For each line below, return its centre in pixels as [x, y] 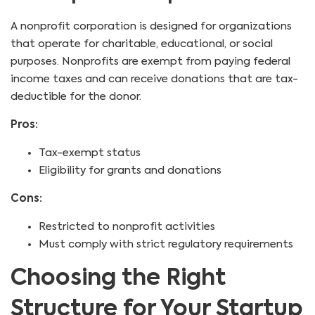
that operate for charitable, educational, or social [142, 44]
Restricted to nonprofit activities [127, 226]
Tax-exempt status [90, 153]
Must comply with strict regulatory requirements [166, 244]
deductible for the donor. [76, 96]
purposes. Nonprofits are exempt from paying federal [150, 61]
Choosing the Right [118, 278]
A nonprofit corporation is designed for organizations [151, 26]
